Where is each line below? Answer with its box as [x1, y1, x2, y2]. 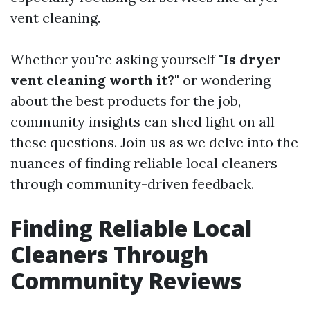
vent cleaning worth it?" [10, 71, 179, 89]
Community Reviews [10, 266, 241, 295]
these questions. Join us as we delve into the [10, 134, 298, 151]
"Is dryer [219, 51, 281, 68]
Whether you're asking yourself [10, 51, 219, 68]
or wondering [179, 71, 271, 89]
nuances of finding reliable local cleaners [10, 154, 277, 172]
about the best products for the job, [10, 92, 241, 109]
